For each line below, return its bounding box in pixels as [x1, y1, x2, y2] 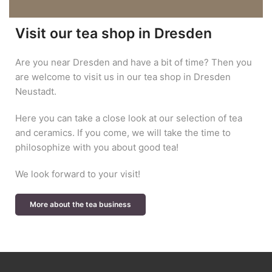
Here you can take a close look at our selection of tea [15, 112, 242, 124]
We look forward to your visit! [15, 168, 140, 180]
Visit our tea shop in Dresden [15, 24, 212, 42]
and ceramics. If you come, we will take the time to [15, 126, 231, 138]
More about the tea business [30, 199, 131, 209]
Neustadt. [15, 85, 56, 97]
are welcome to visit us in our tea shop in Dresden [15, 70, 231, 83]
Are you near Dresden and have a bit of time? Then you [15, 56, 252, 68]
